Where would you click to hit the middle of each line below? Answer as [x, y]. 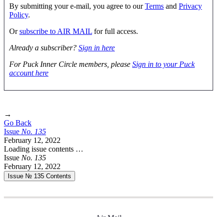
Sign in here [97, 47]
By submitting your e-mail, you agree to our [77, 6]
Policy [19, 15]
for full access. [115, 31]
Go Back [18, 123]
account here [29, 73]
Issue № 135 [27, 176]
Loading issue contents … [44, 149]
